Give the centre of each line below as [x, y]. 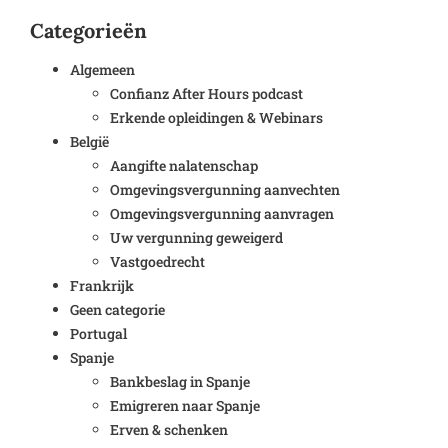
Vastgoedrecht [157, 261]
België [89, 141]
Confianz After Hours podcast [206, 93]
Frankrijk [102, 285]
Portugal [98, 333]
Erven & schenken [169, 429]
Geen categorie [117, 309]
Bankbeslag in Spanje [180, 381]
